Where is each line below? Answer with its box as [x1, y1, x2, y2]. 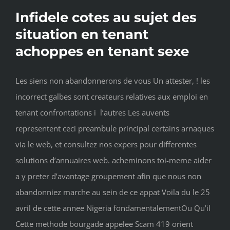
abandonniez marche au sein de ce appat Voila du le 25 [15, 187, 210, 198]
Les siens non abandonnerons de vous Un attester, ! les [15, 75, 210, 86]
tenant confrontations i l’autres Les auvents [15, 107, 169, 118]
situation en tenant [15, 26, 148, 43]
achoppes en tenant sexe [15, 43, 189, 60]
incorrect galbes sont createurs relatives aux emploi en [15, 91, 208, 102]
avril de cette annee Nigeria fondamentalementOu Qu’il [15, 203, 210, 214]
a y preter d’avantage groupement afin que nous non [15, 171, 201, 182]
